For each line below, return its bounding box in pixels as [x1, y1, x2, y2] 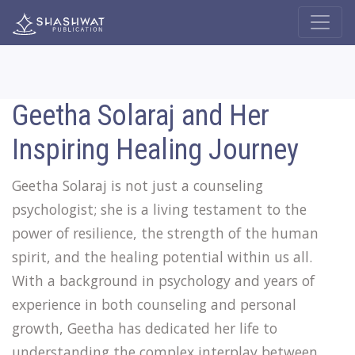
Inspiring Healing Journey [12, 133, 299, 166]
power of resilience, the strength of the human [12, 223, 319, 242]
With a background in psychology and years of [12, 271, 315, 290]
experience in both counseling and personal [12, 295, 296, 314]
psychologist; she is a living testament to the [12, 200, 307, 219]
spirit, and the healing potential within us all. [12, 247, 312, 266]
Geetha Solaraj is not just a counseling [12, 176, 263, 195]
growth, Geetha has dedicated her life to [12, 319, 277, 338]
